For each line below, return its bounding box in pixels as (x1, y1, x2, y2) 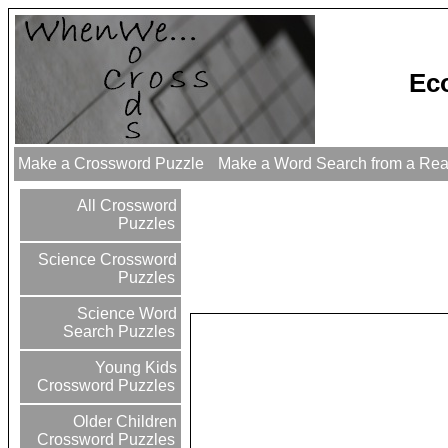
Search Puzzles (63, 323, 176, 341)
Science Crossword (34, 251, 178, 269)
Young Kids (91, 359, 178, 377)
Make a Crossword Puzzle (14, 155, 209, 173)
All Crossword (73, 197, 178, 215)
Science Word (73, 305, 178, 323)
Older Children (69, 413, 178, 431)
